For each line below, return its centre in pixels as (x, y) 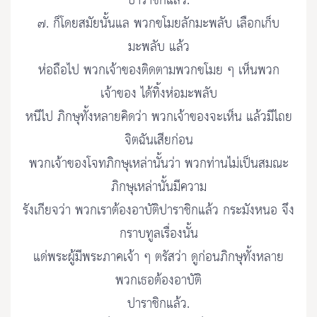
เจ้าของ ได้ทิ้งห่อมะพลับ (158, 94)
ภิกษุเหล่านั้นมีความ (158, 188)
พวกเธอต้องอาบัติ (158, 281)
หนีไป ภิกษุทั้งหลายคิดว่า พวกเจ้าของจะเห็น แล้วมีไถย (158, 117)
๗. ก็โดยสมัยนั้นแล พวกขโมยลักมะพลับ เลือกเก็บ (158, 24)
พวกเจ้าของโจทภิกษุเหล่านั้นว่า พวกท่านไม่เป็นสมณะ (158, 164)
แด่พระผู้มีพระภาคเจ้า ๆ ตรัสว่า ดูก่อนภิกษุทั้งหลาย (158, 258)
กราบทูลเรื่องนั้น (158, 234)
